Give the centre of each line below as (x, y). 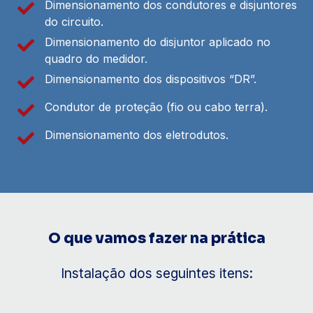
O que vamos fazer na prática (156, 238)
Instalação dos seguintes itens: (156, 273)
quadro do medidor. (96, 58)
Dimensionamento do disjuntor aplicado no (158, 42)
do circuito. (74, 21)
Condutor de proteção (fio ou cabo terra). (156, 107)
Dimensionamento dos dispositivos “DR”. (151, 79)
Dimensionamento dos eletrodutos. (137, 134)
